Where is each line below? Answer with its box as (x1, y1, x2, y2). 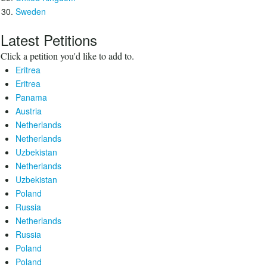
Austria (15, 105, 42, 117)
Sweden (15, 5, 46, 17)
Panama (15, 91, 47, 103)
